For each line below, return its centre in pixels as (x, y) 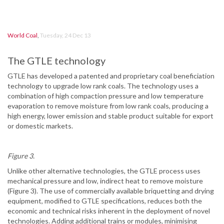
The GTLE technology (56, 61)
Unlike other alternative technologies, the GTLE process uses (104, 171)
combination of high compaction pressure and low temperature (105, 96)
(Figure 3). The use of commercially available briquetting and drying (111, 191)
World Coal (22, 35)
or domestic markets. (40, 126)
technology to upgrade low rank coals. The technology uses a (103, 86)
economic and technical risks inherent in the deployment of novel (109, 211)
